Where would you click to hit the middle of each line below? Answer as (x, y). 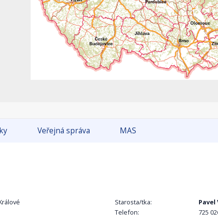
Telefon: (127, 212)
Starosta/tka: (133, 202)
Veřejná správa (64, 131)
